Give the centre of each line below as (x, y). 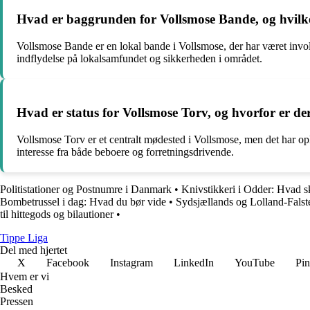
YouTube (255, 263)
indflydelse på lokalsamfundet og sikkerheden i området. (139, 58)
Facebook (68, 263)
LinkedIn (194, 263)
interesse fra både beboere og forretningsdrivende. (125, 152)
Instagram (131, 263)
